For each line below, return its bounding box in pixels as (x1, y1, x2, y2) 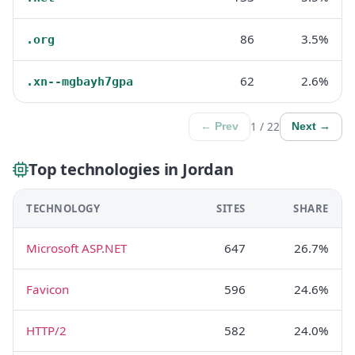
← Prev (200, 120, 239, 133)
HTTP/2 (26, 322, 67, 338)
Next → (292, 120, 330, 133)
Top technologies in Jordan (29, 158, 234, 180)
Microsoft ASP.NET (26, 239, 127, 256)
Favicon (26, 281, 69, 297)
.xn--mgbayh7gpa (26, 74, 133, 89)
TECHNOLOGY (26, 200, 101, 216)
